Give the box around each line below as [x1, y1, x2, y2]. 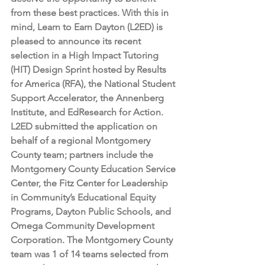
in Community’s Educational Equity [11, 192, 158, 203]
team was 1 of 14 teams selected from [11, 248, 171, 260]
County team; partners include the [11, 149, 156, 160]
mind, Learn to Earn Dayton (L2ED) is [11, 21, 165, 33]
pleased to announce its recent [11, 35, 143, 47]
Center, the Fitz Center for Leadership [11, 177, 170, 189]
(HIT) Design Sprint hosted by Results [11, 64, 169, 75]
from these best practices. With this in [11, 7, 171, 18]
